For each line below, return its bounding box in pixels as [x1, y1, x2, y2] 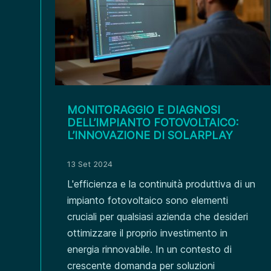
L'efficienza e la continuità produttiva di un [67, 177, 256, 190]
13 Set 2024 [67, 158, 113, 169]
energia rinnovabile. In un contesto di [67, 243, 232, 255]
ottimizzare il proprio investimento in [67, 226, 228, 239]
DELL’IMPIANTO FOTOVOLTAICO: [67, 116, 239, 129]
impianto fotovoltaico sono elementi [67, 194, 229, 206]
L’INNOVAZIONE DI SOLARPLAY [67, 128, 233, 142]
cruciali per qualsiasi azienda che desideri [67, 210, 249, 223]
